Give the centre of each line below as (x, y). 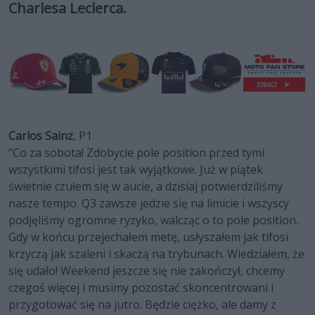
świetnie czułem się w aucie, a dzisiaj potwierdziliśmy (146, 187)
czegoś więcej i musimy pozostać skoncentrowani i (141, 288)
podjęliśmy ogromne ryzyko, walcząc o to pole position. (153, 220)
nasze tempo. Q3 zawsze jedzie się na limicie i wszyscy (149, 204)
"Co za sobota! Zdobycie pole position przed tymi (136, 153)
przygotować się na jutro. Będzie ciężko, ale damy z (142, 305)
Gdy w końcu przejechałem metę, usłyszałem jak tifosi (148, 237)
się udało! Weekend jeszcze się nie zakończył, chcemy (147, 271)
